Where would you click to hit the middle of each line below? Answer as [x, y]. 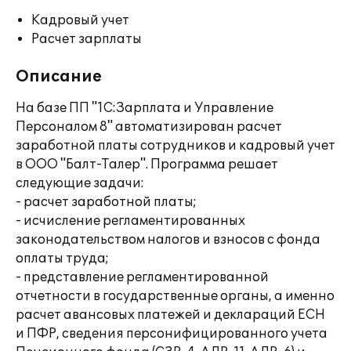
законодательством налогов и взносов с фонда [168, 240]
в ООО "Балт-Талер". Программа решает [147, 165]
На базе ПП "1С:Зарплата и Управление [145, 108]
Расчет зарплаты [87, 39]
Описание [59, 77]
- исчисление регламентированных [130, 221]
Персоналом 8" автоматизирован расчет [149, 127]
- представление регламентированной [142, 277]
